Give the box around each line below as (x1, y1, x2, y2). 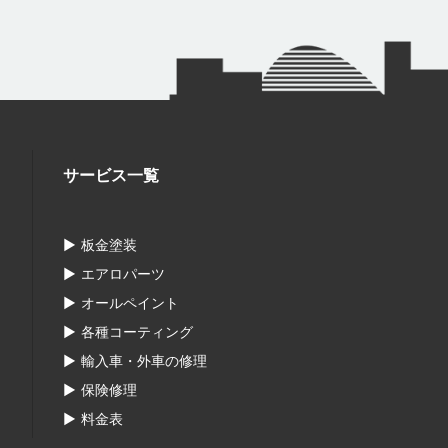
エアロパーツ (81, 265, 165, 283)
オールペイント (81, 294, 179, 312)
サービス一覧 (63, 165, 159, 186)
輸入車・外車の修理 (81, 352, 207, 370)
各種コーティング (81, 323, 193, 341)
